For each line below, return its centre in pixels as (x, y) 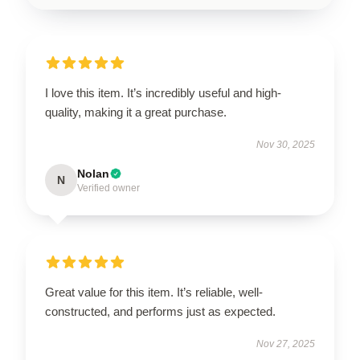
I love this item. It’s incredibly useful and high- (163, 92)
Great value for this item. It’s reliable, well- (154, 292)
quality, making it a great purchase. (136, 112)
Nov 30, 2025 (286, 144)
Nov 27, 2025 (286, 344)
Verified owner (108, 188)
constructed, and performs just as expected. (162, 311)
